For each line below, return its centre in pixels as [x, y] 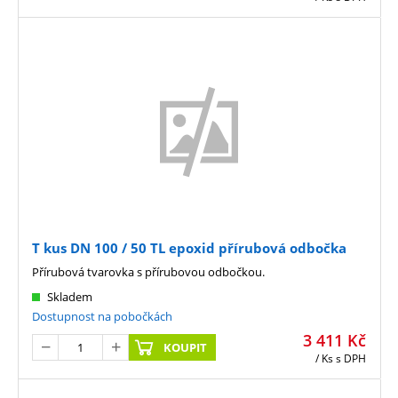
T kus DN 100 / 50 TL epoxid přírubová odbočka [189, 247]
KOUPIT [186, 348]
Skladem [70, 296]
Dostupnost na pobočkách [102, 316]
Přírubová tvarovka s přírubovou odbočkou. [148, 271]
